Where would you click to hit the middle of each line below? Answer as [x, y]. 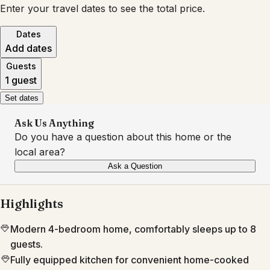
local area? [40, 152]
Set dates [22, 98]
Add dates [28, 49]
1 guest [21, 80]
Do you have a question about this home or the [123, 137]
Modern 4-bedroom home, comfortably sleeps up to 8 [133, 229]
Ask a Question [135, 166]
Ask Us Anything [54, 123]
